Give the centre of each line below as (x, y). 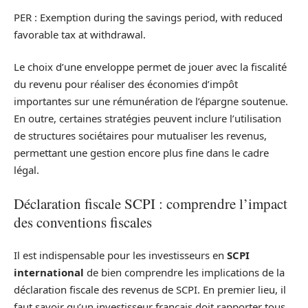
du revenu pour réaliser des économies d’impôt (126, 84)
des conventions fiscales (83, 222)
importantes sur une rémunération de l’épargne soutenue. (151, 101)
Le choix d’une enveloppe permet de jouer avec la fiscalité (150, 67)
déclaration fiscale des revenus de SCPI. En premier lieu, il (150, 290)
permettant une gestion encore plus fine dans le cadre (141, 153)
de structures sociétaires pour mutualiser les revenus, (140, 136)
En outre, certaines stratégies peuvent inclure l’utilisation (147, 119)
